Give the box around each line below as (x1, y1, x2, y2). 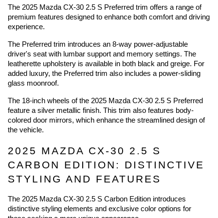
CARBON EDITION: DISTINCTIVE (8, 159, 204, 171)
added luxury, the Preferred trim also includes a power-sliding (8, 70, 200, 78)
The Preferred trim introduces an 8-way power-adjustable (8, 40, 188, 49)
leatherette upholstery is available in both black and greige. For (8, 60, 204, 68)
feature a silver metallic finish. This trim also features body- (8, 107, 194, 115)
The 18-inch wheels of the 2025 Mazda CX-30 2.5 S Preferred (8, 97, 203, 105)
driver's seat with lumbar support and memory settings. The (8, 50, 196, 58)
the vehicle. (8, 126, 44, 134)
